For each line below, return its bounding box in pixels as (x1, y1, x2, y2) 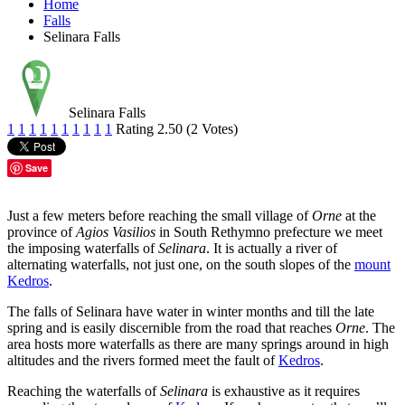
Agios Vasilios (76, 223, 159, 240)
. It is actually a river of (206, 240, 337, 256)
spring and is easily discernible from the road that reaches (7, 319, 335, 335)
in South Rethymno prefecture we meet (159, 223, 382, 240)
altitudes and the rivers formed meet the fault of (7, 352, 278, 368)
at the (342, 207, 376, 223)
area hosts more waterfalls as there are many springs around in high (7, 335, 389, 352)
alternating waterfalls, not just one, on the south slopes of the (7, 256, 354, 272)
